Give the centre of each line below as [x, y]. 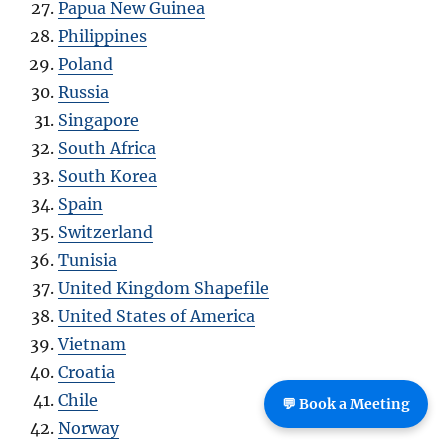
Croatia [87, 372]
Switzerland [106, 232]
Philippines [103, 36]
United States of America [157, 316]
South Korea [108, 176]
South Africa [107, 148]
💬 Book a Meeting [346, 404]
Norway [89, 428]
